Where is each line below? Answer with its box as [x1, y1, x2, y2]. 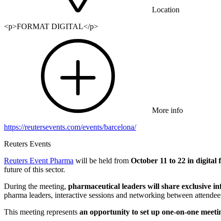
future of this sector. [4, 165, 65, 174]
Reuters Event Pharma [4, 156, 74, 165]
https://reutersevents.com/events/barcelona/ [4, 123, 136, 132]
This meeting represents [4, 208, 79, 217]
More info [152, 106, 183, 115]
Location [152, 5, 180, 14]
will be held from [74, 156, 131, 165]
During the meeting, [4, 182, 68, 191]
